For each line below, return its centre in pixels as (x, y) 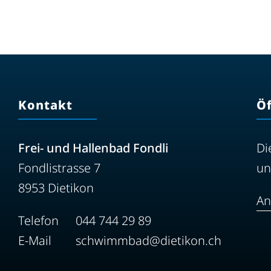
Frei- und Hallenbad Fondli (93, 148)
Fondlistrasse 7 (59, 168)
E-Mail (35, 240)
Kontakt (45, 105)
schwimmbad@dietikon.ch (149, 240)
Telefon (38, 220)
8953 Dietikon (56, 188)
